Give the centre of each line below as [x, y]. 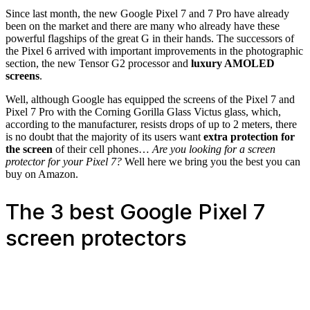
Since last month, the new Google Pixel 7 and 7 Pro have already [147, 13]
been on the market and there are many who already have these [143, 26]
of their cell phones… [102, 149]
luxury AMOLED [233, 63]
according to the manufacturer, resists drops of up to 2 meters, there [151, 124]
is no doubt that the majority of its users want [103, 137]
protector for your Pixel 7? [64, 162]
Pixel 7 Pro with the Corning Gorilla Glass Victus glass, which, [143, 112]
